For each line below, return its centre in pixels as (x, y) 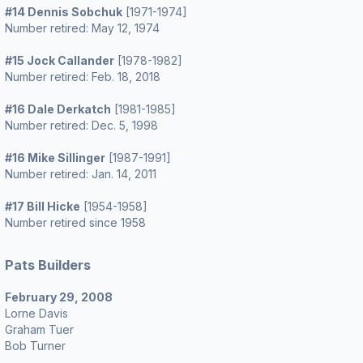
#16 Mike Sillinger (55, 158)
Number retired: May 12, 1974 (82, 28)
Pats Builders (48, 265)
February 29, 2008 (59, 297)
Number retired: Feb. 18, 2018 (83, 77)
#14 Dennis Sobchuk (64, 12)
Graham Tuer (39, 329)
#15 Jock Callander (60, 60)
